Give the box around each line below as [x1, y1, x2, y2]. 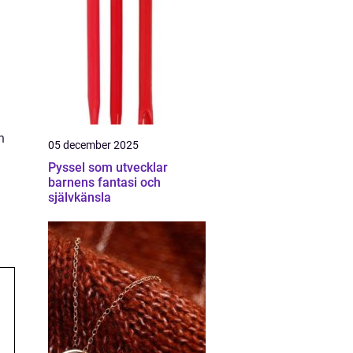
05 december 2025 [48, 139, 139, 151]
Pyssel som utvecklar [48, 160, 168, 175]
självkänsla [48, 190, 111, 205]
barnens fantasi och [48, 175, 161, 190]
